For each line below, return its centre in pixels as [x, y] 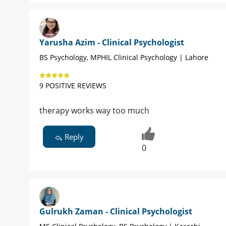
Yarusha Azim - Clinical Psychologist [112, 43]
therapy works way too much [94, 111]
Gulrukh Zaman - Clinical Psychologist [116, 211]
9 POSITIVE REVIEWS [73, 86]
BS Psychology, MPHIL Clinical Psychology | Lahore [124, 58]
